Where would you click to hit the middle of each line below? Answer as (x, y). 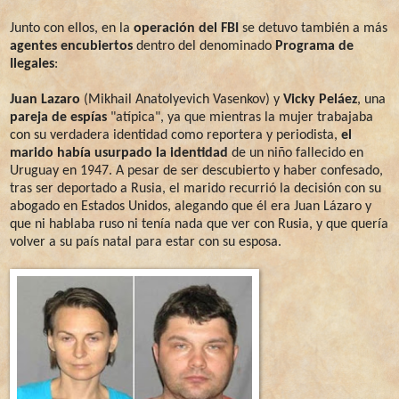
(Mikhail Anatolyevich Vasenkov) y (182, 99)
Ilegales (32, 64)
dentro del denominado (204, 46)
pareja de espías (58, 117)
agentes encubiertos (71, 46)
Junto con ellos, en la (72, 28)
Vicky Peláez (320, 99)
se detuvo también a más (313, 28)
